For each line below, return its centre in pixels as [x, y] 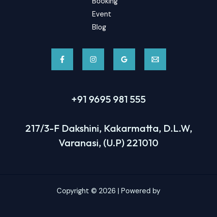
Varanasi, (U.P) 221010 [108, 142]
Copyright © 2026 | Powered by [108, 191]
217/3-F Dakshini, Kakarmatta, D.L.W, [108, 128]
